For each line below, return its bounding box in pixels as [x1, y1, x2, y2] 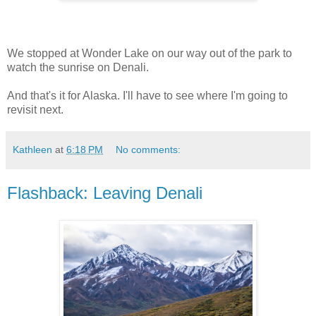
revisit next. [7, 103, 63, 116]
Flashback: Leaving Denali [7, 183, 202, 202]
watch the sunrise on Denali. [7, 61, 149, 73]
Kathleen [13, 143, 52, 155]
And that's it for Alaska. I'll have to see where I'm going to [7, 89, 288, 102]
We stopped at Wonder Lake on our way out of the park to [7, 47, 292, 59]
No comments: [116, 143, 181, 155]
